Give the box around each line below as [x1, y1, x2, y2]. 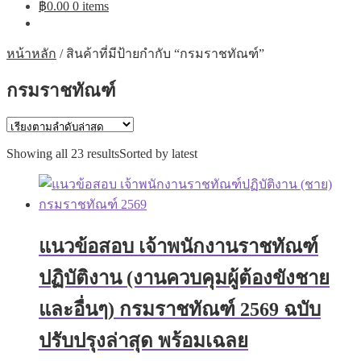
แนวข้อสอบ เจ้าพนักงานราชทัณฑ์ [39, 235, 318, 257]
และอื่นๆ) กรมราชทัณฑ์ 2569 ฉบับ [39, 298, 321, 320]
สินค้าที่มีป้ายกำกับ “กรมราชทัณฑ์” [66, 47, 264, 60]
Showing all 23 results [6, 147, 119, 160]
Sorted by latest [119, 147, 197, 160]
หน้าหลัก [6, 47, 56, 60]
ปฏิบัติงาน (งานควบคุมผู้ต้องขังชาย [39, 267, 330, 288]
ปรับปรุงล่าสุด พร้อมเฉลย [39, 330, 248, 351]
